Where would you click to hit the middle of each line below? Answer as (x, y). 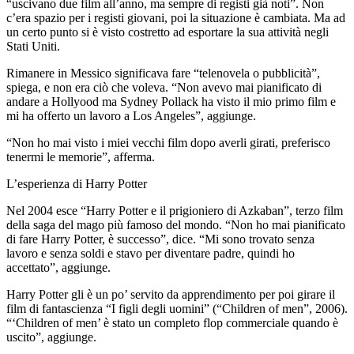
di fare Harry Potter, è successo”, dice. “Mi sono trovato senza (160, 239)
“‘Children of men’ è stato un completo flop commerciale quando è (172, 322)
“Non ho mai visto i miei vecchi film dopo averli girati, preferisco (168, 142)
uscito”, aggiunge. (51, 337)
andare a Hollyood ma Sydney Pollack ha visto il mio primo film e (171, 101)
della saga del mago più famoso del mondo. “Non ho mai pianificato (176, 224)
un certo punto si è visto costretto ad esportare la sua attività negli (168, 32)
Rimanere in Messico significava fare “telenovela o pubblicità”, (163, 73)
